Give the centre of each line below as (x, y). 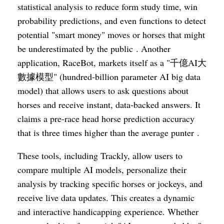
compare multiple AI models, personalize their (102, 169)
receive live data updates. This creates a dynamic (106, 197)
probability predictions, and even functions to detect (112, 20)
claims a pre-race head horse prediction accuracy (106, 118)
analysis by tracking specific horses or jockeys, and (110, 183)
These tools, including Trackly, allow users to (100, 155)
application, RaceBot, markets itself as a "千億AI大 (112, 62)
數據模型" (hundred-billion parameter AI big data (109, 76)
